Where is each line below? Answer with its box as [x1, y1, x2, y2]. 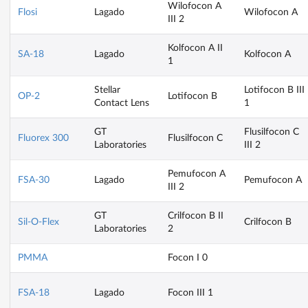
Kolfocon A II [168, 43, 223, 53]
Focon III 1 [168, 287, 213, 298]
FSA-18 [18, 287, 49, 298]
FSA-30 [18, 175, 49, 185]
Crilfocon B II [168, 210, 223, 221]
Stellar [94, 85, 120, 95]
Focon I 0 [168, 252, 208, 263]
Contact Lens [94, 98, 149, 108]
